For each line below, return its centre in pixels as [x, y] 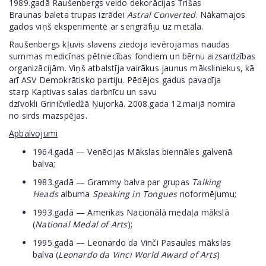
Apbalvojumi [34, 133]
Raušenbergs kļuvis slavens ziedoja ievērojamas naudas [120, 44]
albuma [75, 194]
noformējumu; [207, 194]
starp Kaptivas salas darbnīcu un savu [83, 92]
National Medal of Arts [81, 224]
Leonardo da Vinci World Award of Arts [137, 254]
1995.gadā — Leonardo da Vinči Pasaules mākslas [132, 243]
